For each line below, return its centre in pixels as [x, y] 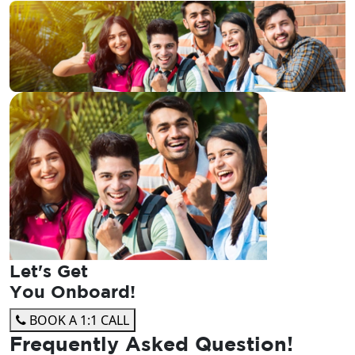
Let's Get [49, 270]
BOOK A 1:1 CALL [78, 320]
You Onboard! [73, 291]
